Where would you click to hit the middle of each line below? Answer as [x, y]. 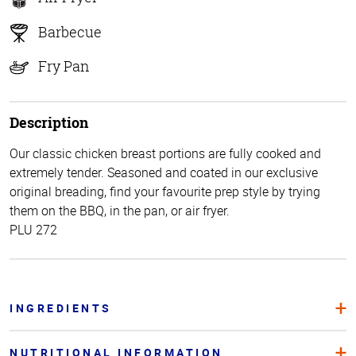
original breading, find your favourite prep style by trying [165, 192]
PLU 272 [33, 230]
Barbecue [70, 31]
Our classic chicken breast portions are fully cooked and [165, 154]
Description [49, 123]
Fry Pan [64, 66]
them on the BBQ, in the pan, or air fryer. [120, 211]
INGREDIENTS [61, 308]
